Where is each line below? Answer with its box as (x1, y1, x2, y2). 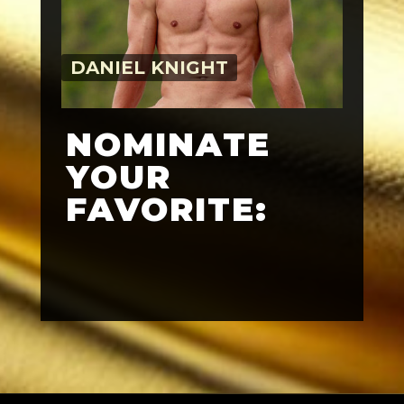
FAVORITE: (65, 188, 268, 229)
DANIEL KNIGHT (69, 56, 228, 78)
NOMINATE (65, 124, 271, 164)
